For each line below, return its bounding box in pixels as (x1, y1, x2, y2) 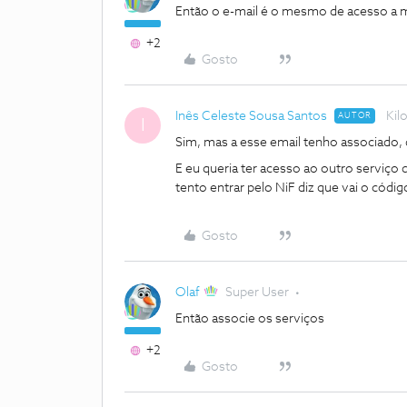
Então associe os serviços (175, 313, 327, 325)
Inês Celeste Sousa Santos (175, 110, 327, 123)
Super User (225, 286, 290, 299)
